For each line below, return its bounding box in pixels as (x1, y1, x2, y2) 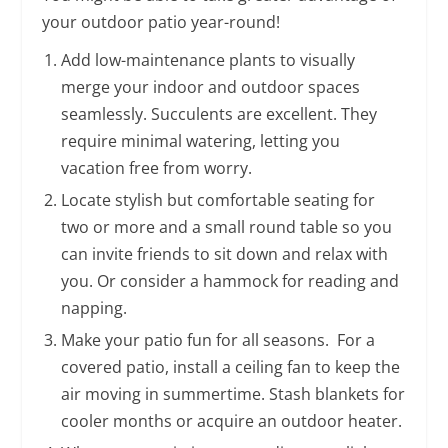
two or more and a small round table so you (60, 215, 392, 238)
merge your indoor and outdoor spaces (60, 75, 360, 98)
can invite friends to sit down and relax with (60, 242, 388, 265)
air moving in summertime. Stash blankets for (60, 382, 405, 405)
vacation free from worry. (60, 156, 252, 179)
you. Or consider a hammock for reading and (60, 269, 399, 292)
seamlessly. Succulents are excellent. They (60, 102, 377, 125)
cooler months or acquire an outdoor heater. (60, 409, 402, 432)
